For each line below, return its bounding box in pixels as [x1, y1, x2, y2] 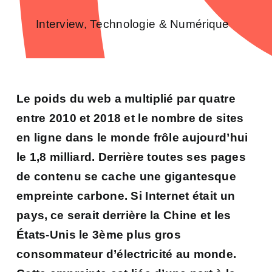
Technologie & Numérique [90, 17, 229, 30]
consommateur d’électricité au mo [16, 247, 212, 260]
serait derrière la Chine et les [67, 208, 231, 222]
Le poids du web [16, 92, 115, 105]
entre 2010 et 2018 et [16, 111, 138, 124]
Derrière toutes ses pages [98, 150, 246, 163]
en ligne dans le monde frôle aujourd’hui [16, 131, 248, 144]
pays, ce [16, 208, 67, 222]
